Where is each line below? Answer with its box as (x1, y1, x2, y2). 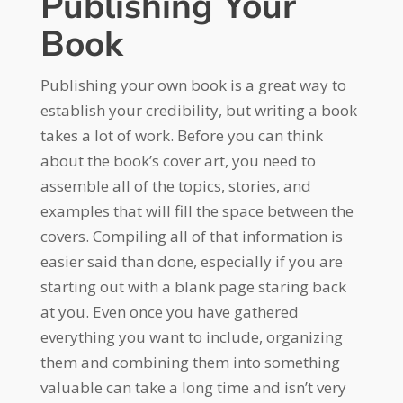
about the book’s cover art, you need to (40, 149, 316, 171)
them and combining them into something (40, 351, 340, 372)
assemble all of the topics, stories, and (40, 175, 311, 196)
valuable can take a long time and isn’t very (40, 376, 346, 398)
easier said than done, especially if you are (40, 250, 343, 272)
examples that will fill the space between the (40, 200, 354, 221)
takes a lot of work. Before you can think (40, 124, 323, 146)
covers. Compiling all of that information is (40, 225, 343, 246)
